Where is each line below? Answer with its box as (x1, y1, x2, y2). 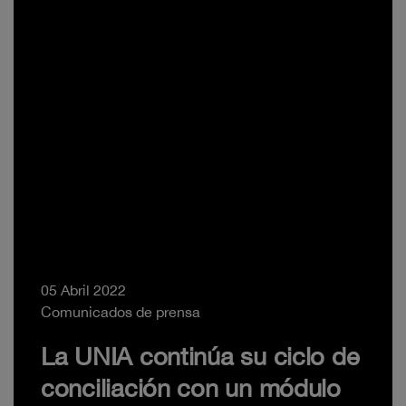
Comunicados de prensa (41, 304, 200, 321)
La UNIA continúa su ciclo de (41, 342, 360, 372)
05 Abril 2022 (41, 282, 126, 299)
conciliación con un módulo (41, 373, 341, 403)
